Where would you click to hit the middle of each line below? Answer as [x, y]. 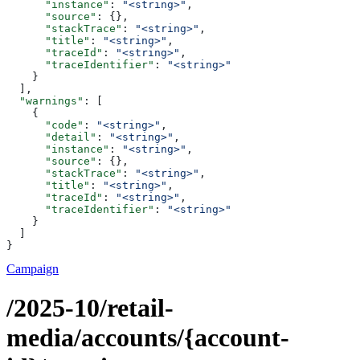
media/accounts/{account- [148, 337]
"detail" [51, 137]
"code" [45, 125]
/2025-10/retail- [90, 307]
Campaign [33, 268]
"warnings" [45, 100]
